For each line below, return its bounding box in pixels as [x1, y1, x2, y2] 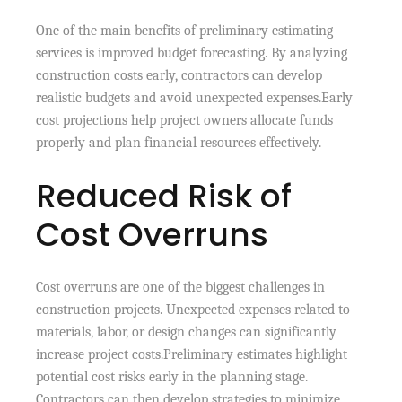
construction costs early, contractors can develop [36, 66, 323, 83]
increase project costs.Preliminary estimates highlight [36, 345, 348, 363]
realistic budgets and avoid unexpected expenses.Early [36, 89, 354, 106]
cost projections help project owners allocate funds [36, 111, 334, 128]
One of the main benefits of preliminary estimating [36, 22, 334, 39]
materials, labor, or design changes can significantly [36, 323, 337, 340]
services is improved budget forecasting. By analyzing [36, 44, 348, 61]
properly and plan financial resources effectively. [36, 134, 322, 151]
